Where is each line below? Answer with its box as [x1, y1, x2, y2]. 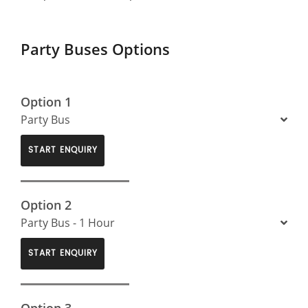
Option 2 [21, 196, 71, 213]
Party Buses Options [21, 38, 170, 59]
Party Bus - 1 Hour [21, 214, 115, 230]
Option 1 [21, 93, 71, 110]
